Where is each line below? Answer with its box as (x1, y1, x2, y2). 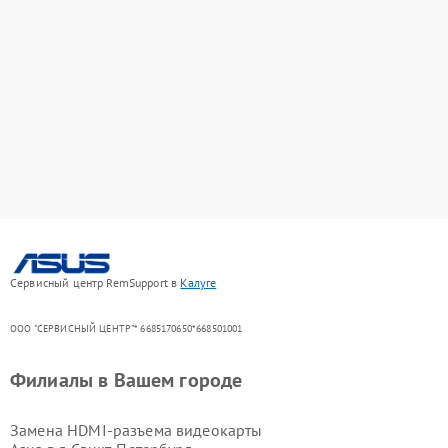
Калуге (180, 275, 217, 291)
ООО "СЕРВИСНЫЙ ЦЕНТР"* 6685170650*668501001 (10, 322, 243, 336)
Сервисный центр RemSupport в (10, 275, 181, 291)
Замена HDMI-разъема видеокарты (10, 420, 263, 441)
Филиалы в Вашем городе (10, 367, 243, 394)
